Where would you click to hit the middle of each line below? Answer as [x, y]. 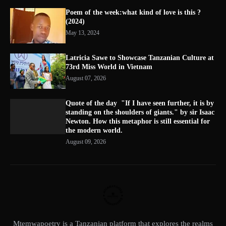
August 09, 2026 [86, 142]
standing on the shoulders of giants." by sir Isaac [140, 112]
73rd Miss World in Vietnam [109, 67]
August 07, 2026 [86, 78]
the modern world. [94, 130]
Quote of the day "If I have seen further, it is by [140, 103]
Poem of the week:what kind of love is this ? [133, 12]
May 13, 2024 [82, 33]
